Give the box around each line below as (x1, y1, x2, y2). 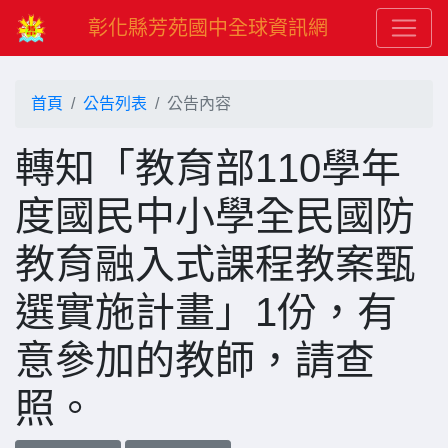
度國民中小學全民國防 (15, 194, 415, 238)
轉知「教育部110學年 (15, 146, 401, 190)
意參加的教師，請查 (15, 338, 375, 382)
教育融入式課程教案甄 (15, 242, 415, 286)
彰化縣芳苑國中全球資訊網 (88, 17, 328, 39)
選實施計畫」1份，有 (15, 290, 397, 334)
